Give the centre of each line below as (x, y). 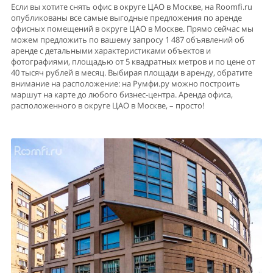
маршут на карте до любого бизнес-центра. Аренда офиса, (122, 94)
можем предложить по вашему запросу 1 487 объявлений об (128, 40)
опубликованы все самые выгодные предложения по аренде (126, 18)
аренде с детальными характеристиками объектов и (111, 51)
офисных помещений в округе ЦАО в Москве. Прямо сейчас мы (132, 29)
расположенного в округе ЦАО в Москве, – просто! (108, 105)
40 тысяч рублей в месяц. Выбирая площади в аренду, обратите (132, 73)
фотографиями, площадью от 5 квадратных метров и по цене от (133, 62)
